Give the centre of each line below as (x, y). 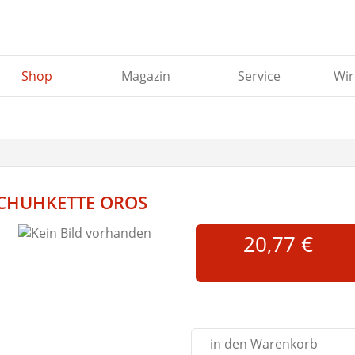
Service (259, 76)
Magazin (146, 76)
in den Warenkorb (263, 344)
